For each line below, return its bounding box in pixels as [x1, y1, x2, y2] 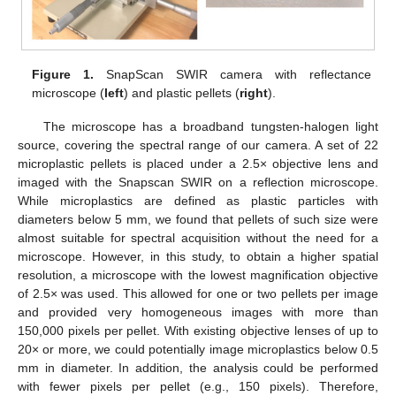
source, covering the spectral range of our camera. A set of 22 [18, 137, 378, 152]
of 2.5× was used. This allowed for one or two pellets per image [18, 286, 378, 301]
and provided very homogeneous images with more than [18, 304, 378, 319]
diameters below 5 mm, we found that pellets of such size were [18, 211, 378, 226]
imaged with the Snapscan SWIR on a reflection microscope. [18, 174, 378, 189]
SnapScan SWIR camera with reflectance [94, 66, 371, 81]
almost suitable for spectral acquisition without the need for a [18, 230, 378, 245]
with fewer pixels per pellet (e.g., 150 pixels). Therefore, [18, 378, 378, 393]
